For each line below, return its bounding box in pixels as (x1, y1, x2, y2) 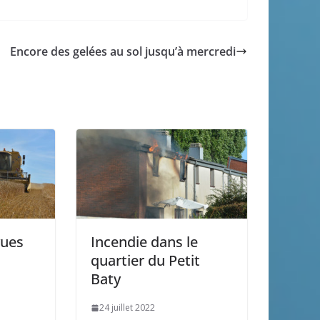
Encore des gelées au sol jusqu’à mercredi (10, 43, 236, 59)
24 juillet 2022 (99, 301, 155, 314)
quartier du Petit (91, 251, 200, 271)
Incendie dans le (91, 232, 198, 252)
